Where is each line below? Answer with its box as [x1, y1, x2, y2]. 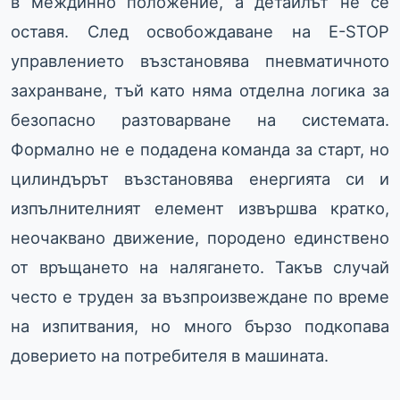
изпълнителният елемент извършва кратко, [11, 198, 389, 219]
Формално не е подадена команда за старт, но [11, 139, 389, 160]
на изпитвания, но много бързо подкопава [11, 316, 389, 337]
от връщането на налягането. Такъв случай [11, 257, 389, 278]
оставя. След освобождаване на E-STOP [11, 21, 389, 42]
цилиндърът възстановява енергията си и [11, 169, 389, 189]
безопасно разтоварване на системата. [11, 110, 389, 130]
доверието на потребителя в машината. [11, 346, 329, 366]
